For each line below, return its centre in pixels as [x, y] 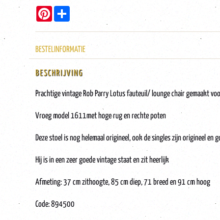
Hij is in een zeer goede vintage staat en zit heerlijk [102, 160]
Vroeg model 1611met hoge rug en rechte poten [101, 116]
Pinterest [64, 10]
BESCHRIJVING [59, 73]
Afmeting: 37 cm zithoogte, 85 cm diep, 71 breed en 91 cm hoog [123, 182]
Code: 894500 [55, 205]
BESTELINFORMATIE [60, 50]
